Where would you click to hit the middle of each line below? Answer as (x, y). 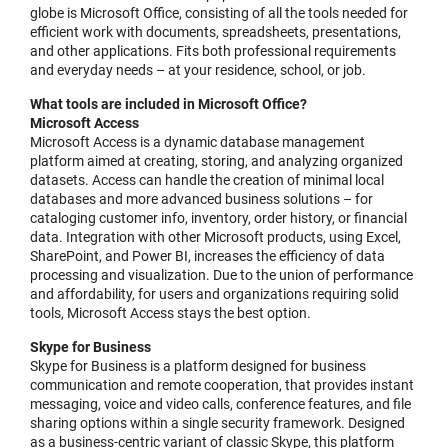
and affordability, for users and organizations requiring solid (214, 294)
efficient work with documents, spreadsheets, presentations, (215, 32)
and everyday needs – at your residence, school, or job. (198, 70)
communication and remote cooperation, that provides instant (222, 385)
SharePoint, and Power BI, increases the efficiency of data (207, 256)
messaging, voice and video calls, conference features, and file (220, 404)
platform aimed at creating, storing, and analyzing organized (216, 161)
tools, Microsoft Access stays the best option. (170, 313)
